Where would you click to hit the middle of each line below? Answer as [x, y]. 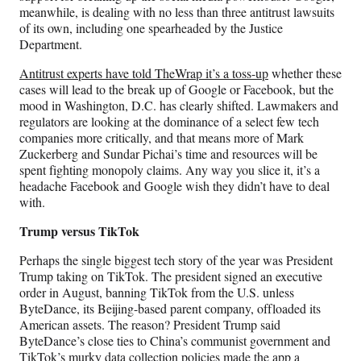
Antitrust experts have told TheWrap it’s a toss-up [144, 73]
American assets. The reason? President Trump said [150, 325]
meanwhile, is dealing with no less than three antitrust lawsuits [177, 12]
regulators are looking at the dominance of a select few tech [169, 122]
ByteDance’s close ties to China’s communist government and [175, 341]
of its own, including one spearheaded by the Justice [151, 28]
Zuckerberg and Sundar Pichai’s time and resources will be [168, 154]
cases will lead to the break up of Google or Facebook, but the [176, 89]
